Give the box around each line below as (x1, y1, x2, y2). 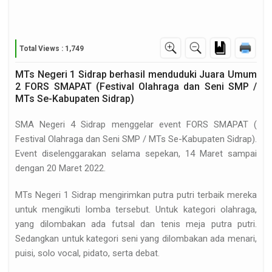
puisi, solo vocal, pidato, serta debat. (15, 248, 160, 259)
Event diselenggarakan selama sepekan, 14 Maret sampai (15, 148, 257, 160)
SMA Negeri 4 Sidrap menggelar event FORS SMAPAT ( (15, 119, 257, 131)
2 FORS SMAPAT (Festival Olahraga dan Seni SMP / (15, 81, 257, 93)
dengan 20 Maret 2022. (15, 163, 106, 174)
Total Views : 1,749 (19, 44, 84, 53)
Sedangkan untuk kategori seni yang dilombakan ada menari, (15, 233, 257, 245)
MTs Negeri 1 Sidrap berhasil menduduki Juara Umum (15, 69, 257, 81)
